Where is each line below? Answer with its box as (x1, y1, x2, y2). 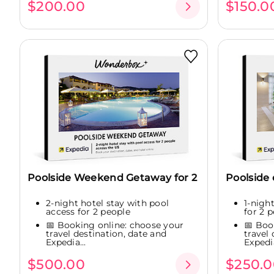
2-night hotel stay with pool (46, 198, 169, 209)
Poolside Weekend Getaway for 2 (28, 171, 198, 184)
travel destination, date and (46, 228, 166, 239)
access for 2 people (46, 206, 130, 218)
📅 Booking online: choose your (46, 219, 184, 231)
